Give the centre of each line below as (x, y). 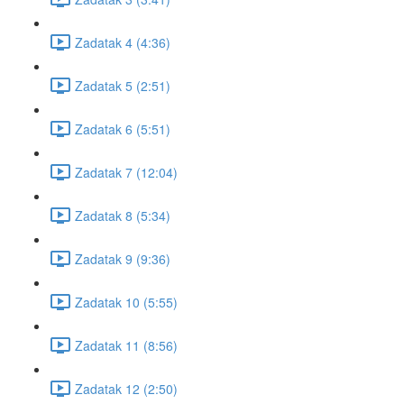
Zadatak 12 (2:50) (126, 388)
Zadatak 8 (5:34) (123, 215)
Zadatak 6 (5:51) (123, 129)
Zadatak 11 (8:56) (126, 345)
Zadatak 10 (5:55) (126, 302)
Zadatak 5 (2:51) (123, 85)
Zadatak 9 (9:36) (123, 258)
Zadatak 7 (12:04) (126, 172)
